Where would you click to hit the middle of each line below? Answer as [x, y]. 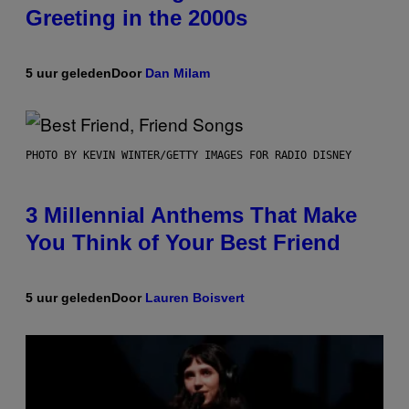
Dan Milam [178, 73]
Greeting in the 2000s [136, 18]
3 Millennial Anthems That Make [191, 215]
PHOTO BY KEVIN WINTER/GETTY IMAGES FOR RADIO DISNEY [189, 156]
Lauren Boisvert [195, 298]
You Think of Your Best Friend [183, 243]
